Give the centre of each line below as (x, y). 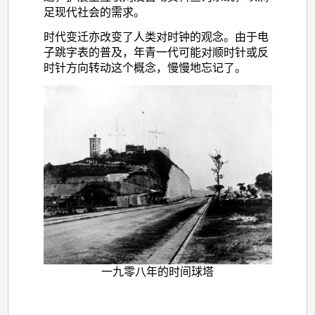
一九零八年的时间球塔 (157, 271)
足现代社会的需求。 (94, 13)
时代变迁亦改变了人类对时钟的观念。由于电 (156, 37)
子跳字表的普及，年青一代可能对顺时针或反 (156, 52)
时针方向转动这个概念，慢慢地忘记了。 (144, 67)
